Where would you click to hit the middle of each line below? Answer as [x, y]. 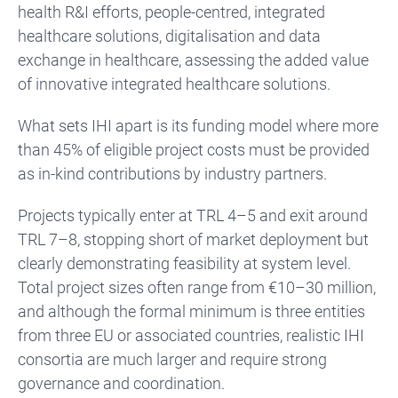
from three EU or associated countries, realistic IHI [191, 335]
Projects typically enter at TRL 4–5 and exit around [193, 215]
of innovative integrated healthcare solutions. [174, 84]
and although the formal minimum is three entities [191, 311]
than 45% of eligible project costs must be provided [194, 149]
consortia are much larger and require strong [172, 359]
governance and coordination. [121, 383]
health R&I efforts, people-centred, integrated [171, 12]
